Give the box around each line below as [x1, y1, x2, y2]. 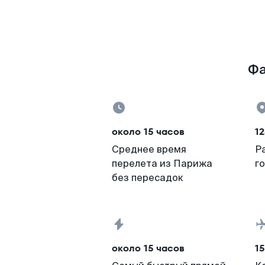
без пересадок [112, 172, 183, 184]
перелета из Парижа [112, 157, 212, 170]
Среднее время [112, 143, 186, 156]
